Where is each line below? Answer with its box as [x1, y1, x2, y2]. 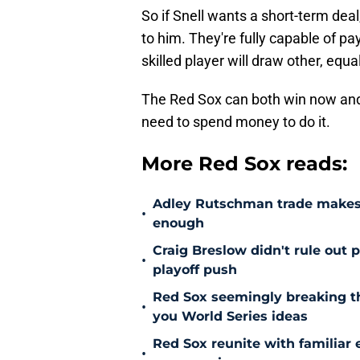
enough [153, 215, 204, 231]
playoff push [153, 262, 237, 278]
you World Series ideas [153, 309, 308, 325]
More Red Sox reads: [141, 152, 347, 176]
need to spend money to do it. [141, 113, 330, 131]
